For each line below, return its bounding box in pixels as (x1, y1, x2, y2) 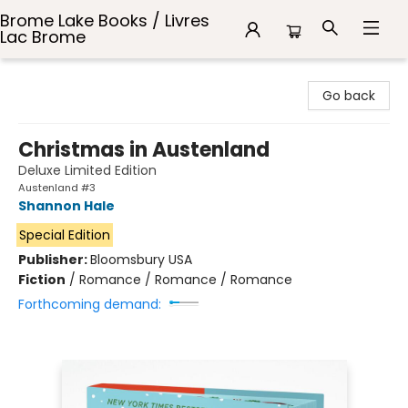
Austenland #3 (18, 180, 96, 195)
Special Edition (18, 226, 110, 244)
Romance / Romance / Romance (79, 270, 292, 289)
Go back (322, 87, 375, 105)
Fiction (18, 270, 66, 289)
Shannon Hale (18, 197, 115, 215)
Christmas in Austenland (18, 136, 270, 164)
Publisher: (18, 250, 90, 269)
